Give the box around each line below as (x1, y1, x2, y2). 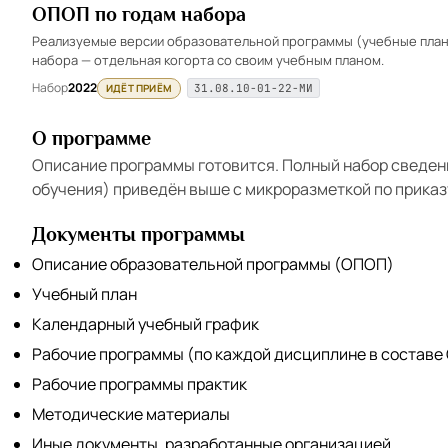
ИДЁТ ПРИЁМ (106, 80, 172, 95)
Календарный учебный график (32, 312, 259, 335)
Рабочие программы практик (32, 372, 247, 395)
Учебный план (32, 282, 137, 305)
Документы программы (32, 222, 245, 245)
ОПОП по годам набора (32, 3, 246, 25)
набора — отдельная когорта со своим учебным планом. (32, 50, 384, 69)
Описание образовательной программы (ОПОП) (32, 252, 394, 275)
